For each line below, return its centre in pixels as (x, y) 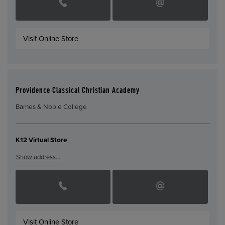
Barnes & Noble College (51, 107)
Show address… (38, 157)
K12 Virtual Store (41, 140)
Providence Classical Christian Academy (77, 91)
